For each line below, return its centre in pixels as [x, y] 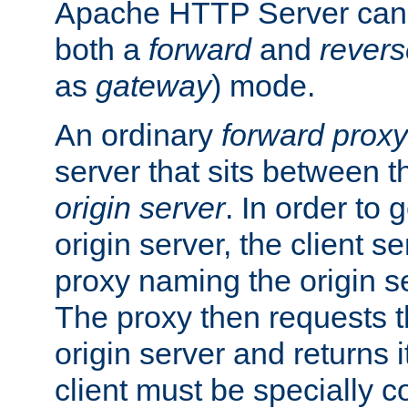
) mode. [263, 86]
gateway [153, 86]
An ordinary [138, 135]
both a [102, 50]
